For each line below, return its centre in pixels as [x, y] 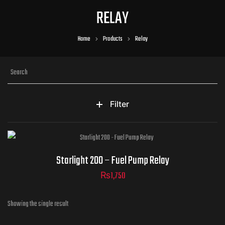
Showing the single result [38, 204]
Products [113, 39]
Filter [119, 104]
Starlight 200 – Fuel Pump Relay [113, 161]
